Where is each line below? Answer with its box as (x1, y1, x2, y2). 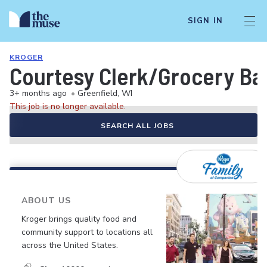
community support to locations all (21, 226, 153, 238)
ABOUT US (21, 195, 71, 206)
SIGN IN (187, 15, 223, 26)
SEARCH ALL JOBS (100, 121, 174, 131)
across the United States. (21, 239, 118, 251)
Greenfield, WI (77, 88, 132, 99)
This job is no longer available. (10, 101, 126, 112)
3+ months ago (10, 88, 67, 99)
